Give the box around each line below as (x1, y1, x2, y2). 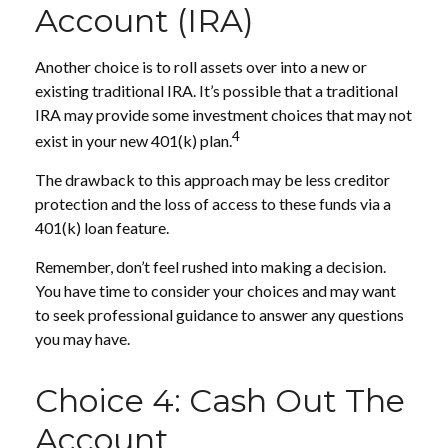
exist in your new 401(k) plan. (35, 130, 232, 150)
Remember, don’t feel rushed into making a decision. (35, 256, 386, 276)
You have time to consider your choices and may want (35, 280, 396, 300)
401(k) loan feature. (35, 217, 169, 237)
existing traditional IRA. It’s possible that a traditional (35, 80, 398, 100)
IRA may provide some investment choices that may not (35, 104, 412, 124)
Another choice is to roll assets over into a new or (35, 56, 367, 76)
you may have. (35, 328, 130, 348)
